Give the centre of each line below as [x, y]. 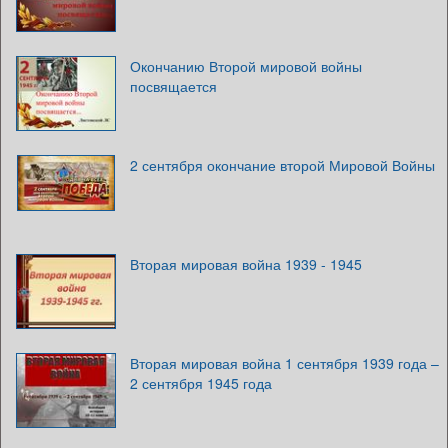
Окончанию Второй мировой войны [246, 65]
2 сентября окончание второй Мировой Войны [282, 164]
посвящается [173, 85]
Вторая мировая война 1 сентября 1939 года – [284, 362]
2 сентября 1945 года [201, 382]
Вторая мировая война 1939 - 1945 [246, 263]
